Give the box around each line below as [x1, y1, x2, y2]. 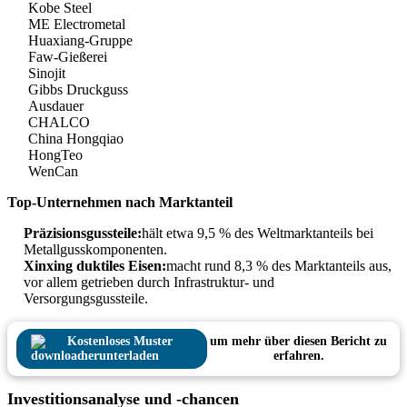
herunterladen [80, 349, 159, 363]
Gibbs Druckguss [28, 82, 128, 98]
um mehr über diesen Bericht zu [210, 334, 388, 349]
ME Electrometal [28, 16, 125, 33]
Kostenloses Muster [66, 334, 173, 349]
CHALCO [28, 114, 90, 131]
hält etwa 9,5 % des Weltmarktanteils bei [142, 225, 373, 242]
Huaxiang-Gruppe [28, 33, 133, 49]
